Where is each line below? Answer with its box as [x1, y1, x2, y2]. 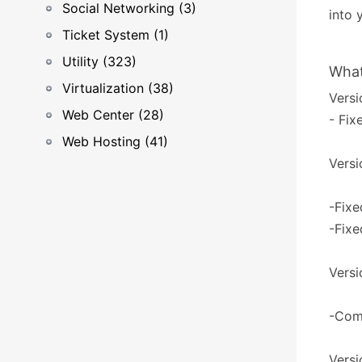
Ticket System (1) [62, 27, 169, 43]
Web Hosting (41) [62, 133, 168, 149]
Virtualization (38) [62, 80, 174, 96]
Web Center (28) [62, 107, 164, 123]
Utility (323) [62, 53, 137, 69]
